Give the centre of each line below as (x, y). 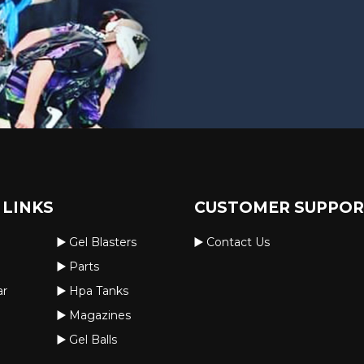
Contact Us (238, 243)
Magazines (100, 316)
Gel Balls (93, 340)
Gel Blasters (103, 243)
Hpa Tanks (99, 291)
